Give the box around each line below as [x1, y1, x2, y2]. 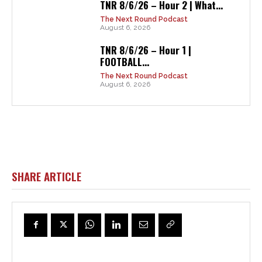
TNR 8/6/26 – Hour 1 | [99, 43, 191, 57]
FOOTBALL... [99, 54, 149, 69]
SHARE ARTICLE [12, 168, 81, 184]
